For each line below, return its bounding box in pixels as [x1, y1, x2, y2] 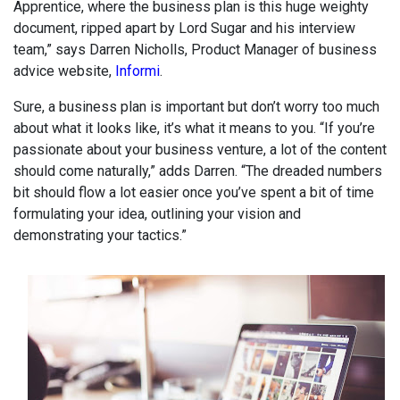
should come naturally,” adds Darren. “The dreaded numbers [13, 162, 382, 179]
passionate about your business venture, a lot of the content [13, 141, 387, 158]
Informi [115, 62, 160, 79]
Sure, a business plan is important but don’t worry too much [13, 98, 379, 115]
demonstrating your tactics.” [13, 227, 187, 244]
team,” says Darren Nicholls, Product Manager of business [13, 41, 377, 58]
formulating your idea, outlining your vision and [13, 205, 301, 222]
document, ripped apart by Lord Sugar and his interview [13, 20, 355, 37]
